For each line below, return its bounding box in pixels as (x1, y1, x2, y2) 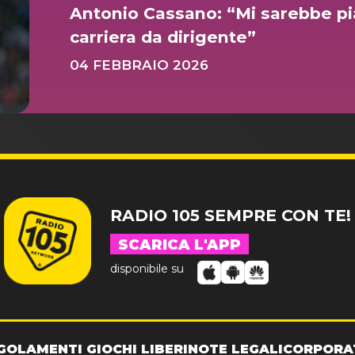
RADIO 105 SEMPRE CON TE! (110, 204, 351, 225)
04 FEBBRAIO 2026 (69, 56, 208, 73)
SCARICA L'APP (118, 235, 241, 254)
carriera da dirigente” (69, 26, 256, 47)
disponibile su (110, 261, 184, 277)
